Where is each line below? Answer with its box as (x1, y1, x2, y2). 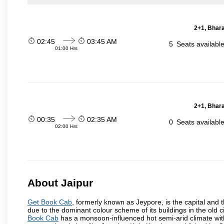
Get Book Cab (27, 197, 72, 206)
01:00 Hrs (55, 45, 77, 51)
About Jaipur (27, 177, 93, 189)
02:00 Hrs (55, 123, 77, 129)
